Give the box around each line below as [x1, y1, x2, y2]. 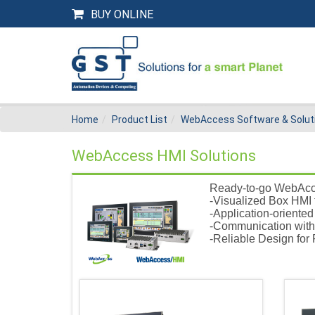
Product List [112, 114, 167, 126]
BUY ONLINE [91, 8, 153, 21]
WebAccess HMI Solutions [72, 147, 256, 165]
